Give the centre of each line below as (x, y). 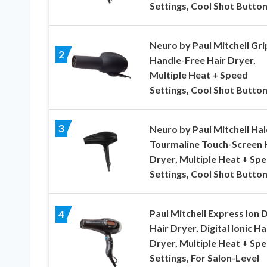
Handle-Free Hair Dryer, (202, 60)
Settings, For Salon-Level (204, 258)
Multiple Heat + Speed (198, 75)
